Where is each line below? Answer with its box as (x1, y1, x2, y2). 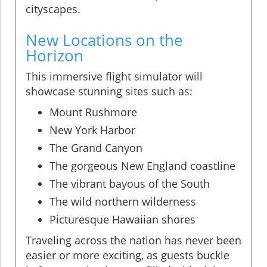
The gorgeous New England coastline (49, 158, 235, 173)
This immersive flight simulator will (26, 69, 203, 83)
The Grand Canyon (49, 140, 142, 155)
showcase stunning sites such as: (26, 83, 193, 98)
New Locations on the (26, 29, 183, 51)
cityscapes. (26, 1, 80, 16)
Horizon (26, 44, 83, 66)
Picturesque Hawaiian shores (49, 212, 195, 226)
